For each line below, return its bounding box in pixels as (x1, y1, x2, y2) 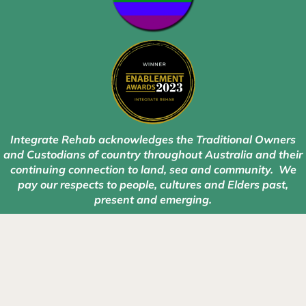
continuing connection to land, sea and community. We (10, 163, 296, 177)
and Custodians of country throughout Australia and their (3, 148, 303, 162)
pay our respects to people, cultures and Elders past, (18, 178, 288, 192)
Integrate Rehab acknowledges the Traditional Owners (10, 133, 296, 147)
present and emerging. (94, 193, 212, 207)
